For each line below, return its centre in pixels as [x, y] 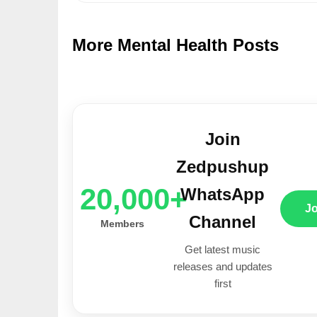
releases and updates [223, 266]
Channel [223, 221]
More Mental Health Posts [175, 45]
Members [122, 223]
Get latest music [223, 249]
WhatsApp [223, 194]
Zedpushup [223, 166]
